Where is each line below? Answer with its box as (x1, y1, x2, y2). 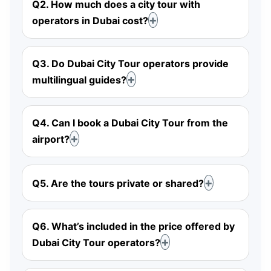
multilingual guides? (32, 74, 126, 87)
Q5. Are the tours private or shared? (32, 177, 204, 190)
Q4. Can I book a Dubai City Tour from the (32, 117, 228, 129)
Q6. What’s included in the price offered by (32, 220, 235, 233)
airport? (32, 133, 70, 146)
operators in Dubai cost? (32, 15, 148, 27)
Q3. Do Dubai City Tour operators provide (32, 57, 229, 70)
